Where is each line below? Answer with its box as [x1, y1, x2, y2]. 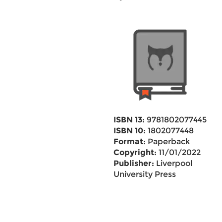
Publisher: [113, 159, 154, 168]
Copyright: [113, 148, 157, 157]
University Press [113, 169, 176, 179]
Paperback [145, 137, 190, 146]
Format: [113, 137, 146, 146]
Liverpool [154, 159, 192, 168]
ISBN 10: [113, 126, 146, 135]
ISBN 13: [113, 115, 145, 124]
